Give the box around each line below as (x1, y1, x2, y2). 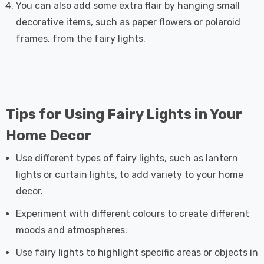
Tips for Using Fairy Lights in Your (6, 105, 242, 123)
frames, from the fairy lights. (16, 32, 146, 44)
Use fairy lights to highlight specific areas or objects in (16, 246, 258, 258)
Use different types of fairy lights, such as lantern (16, 152, 238, 164)
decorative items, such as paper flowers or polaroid (16, 16, 240, 28)
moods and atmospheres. (16, 224, 127, 236)
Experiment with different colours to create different (16, 207, 249, 219)
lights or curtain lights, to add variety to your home (16, 169, 243, 180)
